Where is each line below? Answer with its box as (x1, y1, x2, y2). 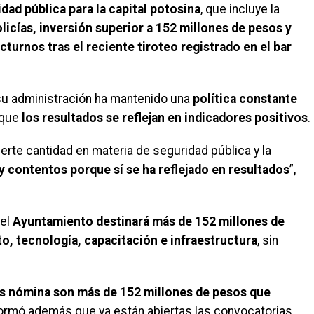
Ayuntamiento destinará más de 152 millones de (13, 214, 285, 228)
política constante (193, 91, 297, 106)
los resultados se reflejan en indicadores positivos (22, 110, 308, 125)
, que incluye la (200, 1, 280, 16)
